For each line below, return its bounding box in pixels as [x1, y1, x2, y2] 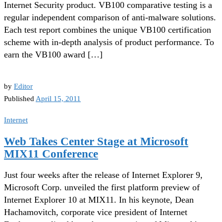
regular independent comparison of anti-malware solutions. [4, 12, 216, 22]
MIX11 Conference [4, 147, 98, 160]
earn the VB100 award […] [4, 49, 103, 59]
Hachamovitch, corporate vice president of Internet [4, 207, 187, 218]
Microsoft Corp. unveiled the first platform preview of [4, 182, 200, 193]
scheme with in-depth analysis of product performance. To [4, 37, 214, 47]
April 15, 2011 [36, 94, 81, 103]
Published [4, 94, 36, 103]
